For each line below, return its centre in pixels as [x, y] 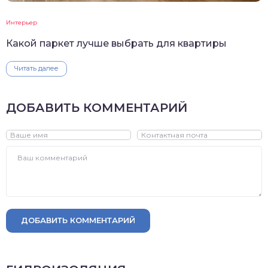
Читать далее [36, 68]
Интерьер [22, 22]
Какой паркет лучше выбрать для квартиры [116, 43]
